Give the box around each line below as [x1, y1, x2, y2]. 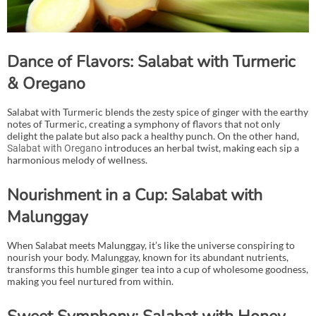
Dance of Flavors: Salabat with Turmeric [7, 50, 296, 73]
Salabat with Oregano [7, 142, 102, 154]
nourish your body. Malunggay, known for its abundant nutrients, [7, 250, 288, 263]
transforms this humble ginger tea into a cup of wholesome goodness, [7, 262, 308, 275]
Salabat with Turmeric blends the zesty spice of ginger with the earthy [7, 105, 308, 118]
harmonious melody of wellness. [7, 153, 147, 166]
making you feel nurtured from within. [7, 274, 174, 287]
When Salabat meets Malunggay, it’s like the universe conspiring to [7, 238, 295, 251]
